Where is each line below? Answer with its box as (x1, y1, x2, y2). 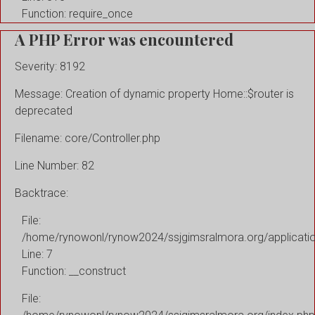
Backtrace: (15, 186, 68, 200)
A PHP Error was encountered (15, 28, 233, 50)
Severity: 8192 (15, 59, 85, 73)
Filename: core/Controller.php (15, 131, 160, 145)
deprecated (15, 103, 72, 117)
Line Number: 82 (15, 158, 94, 172)
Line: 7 (22, 247, 53, 261)
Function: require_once (22, 6, 133, 20)
